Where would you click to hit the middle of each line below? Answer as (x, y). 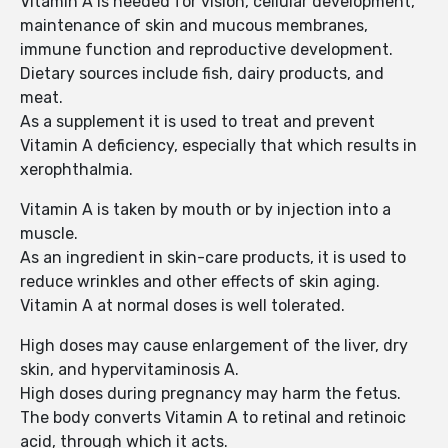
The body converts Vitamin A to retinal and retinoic (213, 418)
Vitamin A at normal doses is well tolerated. (182, 306)
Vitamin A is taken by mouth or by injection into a (205, 210)
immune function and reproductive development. (206, 50)
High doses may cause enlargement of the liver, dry (214, 346)
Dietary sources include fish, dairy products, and (202, 74)
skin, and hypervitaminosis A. (129, 370)
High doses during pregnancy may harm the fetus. (210, 394)
